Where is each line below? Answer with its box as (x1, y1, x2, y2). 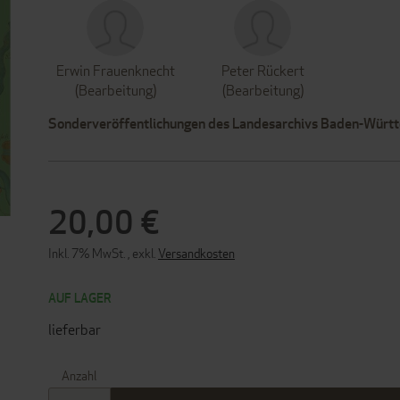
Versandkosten (158, 245, 235, 262)
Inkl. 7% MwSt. (48, 245, 128, 262)
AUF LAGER (48, 289, 112, 306)
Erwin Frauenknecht (55, 62, 175, 80)
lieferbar (48, 321, 101, 339)
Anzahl (61, 367, 96, 384)
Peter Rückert (221, 62, 304, 80)
